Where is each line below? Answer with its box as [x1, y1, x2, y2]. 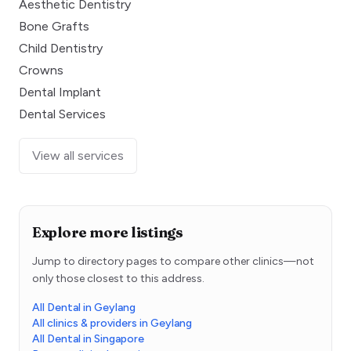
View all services [32, 148, 124, 164]
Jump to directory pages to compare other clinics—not [32, 255, 314, 269]
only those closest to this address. [32, 272, 204, 286]
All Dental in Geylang [32, 301, 136, 315]
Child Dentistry [19, 41, 103, 56]
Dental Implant [19, 85, 101, 100]
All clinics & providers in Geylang [32, 317, 192, 331]
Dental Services [19, 107, 106, 122]
